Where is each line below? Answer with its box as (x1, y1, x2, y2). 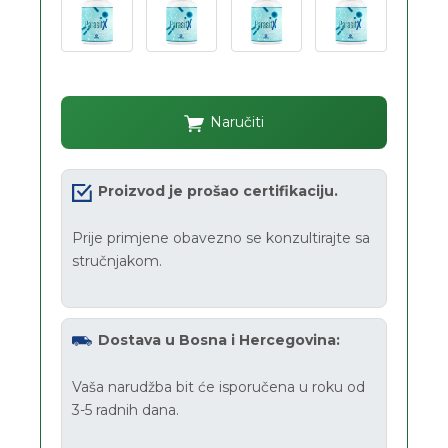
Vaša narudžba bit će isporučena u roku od (72, 377, 366, 396)
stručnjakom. (72, 252, 163, 271)
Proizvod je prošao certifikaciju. (98, 182, 339, 201)
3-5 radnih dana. (72, 400, 180, 419)
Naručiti (210, 113, 264, 132)
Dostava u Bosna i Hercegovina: (98, 331, 341, 350)
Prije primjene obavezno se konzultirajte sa (72, 229, 371, 248)
